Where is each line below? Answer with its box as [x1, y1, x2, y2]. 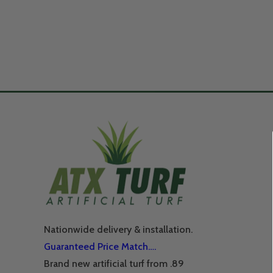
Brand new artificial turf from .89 [44, 258, 184, 270]
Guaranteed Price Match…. [44, 241, 156, 253]
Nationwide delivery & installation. [44, 224, 193, 236]
